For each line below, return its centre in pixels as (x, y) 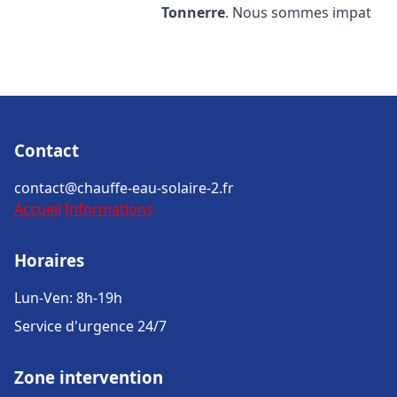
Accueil (38, 209)
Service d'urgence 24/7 (90, 326)
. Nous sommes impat (299, 12)
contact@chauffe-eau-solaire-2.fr (124, 188)
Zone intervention (89, 377)
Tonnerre (194, 12)
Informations (109, 209)
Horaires (49, 260)
